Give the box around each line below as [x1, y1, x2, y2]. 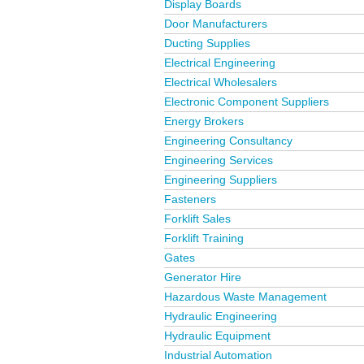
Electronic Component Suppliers [164, 95, 329, 108]
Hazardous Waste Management [164, 290, 327, 303]
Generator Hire [164, 271, 241, 284]
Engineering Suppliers [164, 173, 277, 186]
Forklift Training [164, 232, 244, 245]
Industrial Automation [164, 349, 272, 362]
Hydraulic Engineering [164, 310, 277, 323]
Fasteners [164, 193, 216, 206]
